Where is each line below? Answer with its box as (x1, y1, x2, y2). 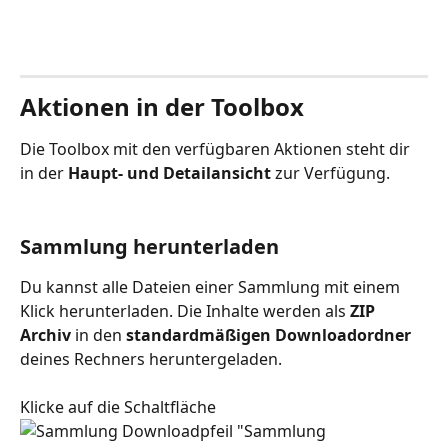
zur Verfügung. (275, 161, 394, 184)
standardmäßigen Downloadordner (126, 323, 411, 346)
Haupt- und (68, 161, 159, 184)
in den (71, 323, 126, 346)
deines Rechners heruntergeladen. (20, 347, 286, 370)
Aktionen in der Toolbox (20, 89, 304, 123)
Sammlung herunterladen (20, 232, 279, 260)
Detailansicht (163, 161, 275, 184)
